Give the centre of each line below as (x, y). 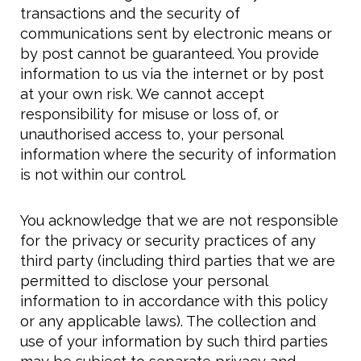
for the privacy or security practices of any (168, 241)
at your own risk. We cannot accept (142, 94)
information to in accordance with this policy (174, 301)
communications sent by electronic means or (176, 34)
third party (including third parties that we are (178, 261)
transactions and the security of (130, 14)
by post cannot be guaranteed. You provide (170, 54)
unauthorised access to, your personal (151, 135)
